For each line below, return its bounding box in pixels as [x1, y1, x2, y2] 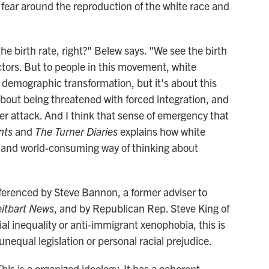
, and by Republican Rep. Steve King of [54, 201, 229, 215]
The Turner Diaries [35, 124, 118, 138]
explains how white [118, 124, 205, 138]
